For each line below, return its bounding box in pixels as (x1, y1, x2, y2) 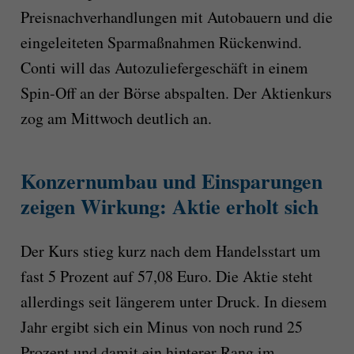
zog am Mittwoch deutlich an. (20, 107, 212, 130)
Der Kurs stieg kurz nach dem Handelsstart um (20, 239, 321, 262)
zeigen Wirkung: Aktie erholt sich (20, 191, 318, 222)
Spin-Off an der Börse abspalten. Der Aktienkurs (20, 82, 332, 104)
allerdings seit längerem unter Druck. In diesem (20, 290, 327, 312)
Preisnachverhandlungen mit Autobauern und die (20, 6, 333, 28)
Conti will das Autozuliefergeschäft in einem (20, 57, 308, 79)
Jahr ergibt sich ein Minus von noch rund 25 (20, 315, 303, 337)
